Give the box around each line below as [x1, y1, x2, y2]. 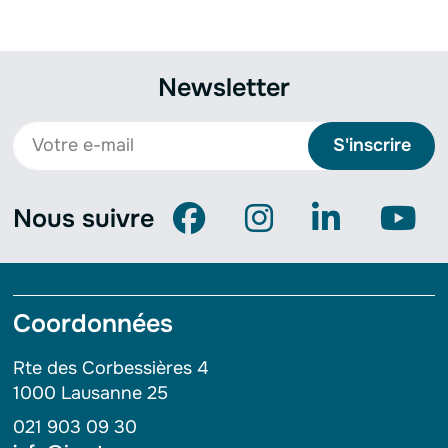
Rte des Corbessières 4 [12, 357, 208, 380]
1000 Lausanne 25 [12, 382, 168, 405]
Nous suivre [12, 203, 154, 236]
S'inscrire [332, 134, 411, 157]
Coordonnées [12, 308, 173, 341]
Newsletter [158, 72, 290, 105]
